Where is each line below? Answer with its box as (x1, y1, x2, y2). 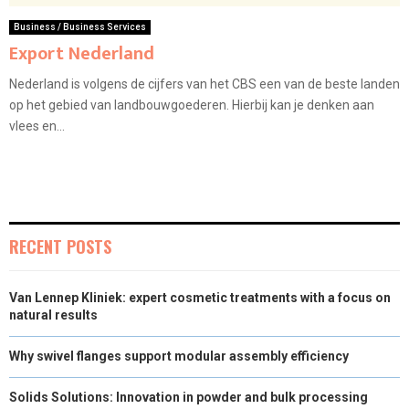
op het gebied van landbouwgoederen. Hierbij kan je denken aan (9, 98, 374, 113)
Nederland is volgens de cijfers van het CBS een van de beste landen (9, 77, 400, 92)
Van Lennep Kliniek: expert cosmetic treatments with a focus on (9, 290, 391, 306)
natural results (9, 308, 98, 323)
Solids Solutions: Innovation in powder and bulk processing (9, 390, 368, 405)
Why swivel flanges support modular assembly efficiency (9, 349, 349, 364)
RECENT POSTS (9, 235, 111, 259)
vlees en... (9, 119, 65, 134)
